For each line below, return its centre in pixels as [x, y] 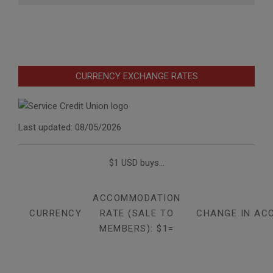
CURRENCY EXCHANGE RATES [136, 76]
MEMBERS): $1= [137, 229]
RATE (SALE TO [137, 214]
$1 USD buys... [136, 163]
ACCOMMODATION [137, 198]
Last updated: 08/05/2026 [70, 128]
